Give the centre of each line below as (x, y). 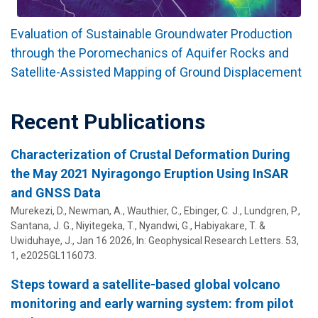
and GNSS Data (56, 192)
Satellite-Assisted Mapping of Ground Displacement (156, 72)
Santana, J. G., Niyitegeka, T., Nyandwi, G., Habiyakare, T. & (138, 225)
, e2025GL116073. (56, 255)
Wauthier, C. (153, 210)
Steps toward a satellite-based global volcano (146, 284)
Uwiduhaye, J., (44, 240)
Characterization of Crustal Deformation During (150, 154)
